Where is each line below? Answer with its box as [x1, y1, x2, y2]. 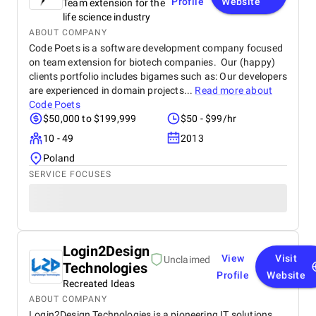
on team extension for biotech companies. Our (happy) [29, 56, 276, 68]
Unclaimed [163, 254, 211, 265]
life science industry [63, 11, 151, 23]
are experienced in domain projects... [29, 85, 195, 96]
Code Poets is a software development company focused [29, 42, 283, 54]
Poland [43, 152, 75, 164]
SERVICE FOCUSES [29, 169, 111, 179]
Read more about [195, 85, 273, 96]
